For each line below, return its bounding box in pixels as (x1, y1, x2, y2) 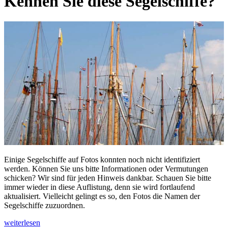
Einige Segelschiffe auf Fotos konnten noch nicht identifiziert (4, 155, 200, 164)
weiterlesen (4, 218, 40, 227)
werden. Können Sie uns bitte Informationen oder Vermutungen (4, 164, 208, 173)
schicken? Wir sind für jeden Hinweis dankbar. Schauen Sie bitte (4, 173, 211, 182)
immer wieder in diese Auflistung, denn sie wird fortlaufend (4, 182, 195, 191)
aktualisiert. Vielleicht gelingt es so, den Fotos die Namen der (4, 191, 200, 201)
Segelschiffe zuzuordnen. (4, 201, 85, 210)
